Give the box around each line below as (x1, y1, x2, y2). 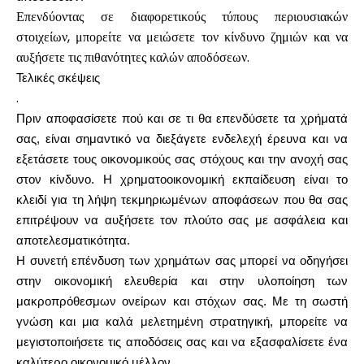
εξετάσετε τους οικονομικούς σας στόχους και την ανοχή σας (16, 153, 348, 166)
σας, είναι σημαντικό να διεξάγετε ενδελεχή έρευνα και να (16, 132, 348, 145)
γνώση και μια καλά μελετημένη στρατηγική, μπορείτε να (16, 315, 348, 328)
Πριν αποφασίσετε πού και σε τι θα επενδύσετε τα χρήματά (16, 112, 348, 125)
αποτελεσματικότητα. (16, 234, 130, 247)
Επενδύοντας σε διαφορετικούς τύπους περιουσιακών (16, 7, 348, 26)
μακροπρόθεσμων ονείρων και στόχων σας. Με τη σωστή (16, 295, 348, 308)
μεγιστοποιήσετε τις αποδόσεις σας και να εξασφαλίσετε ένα (16, 336, 348, 349)
